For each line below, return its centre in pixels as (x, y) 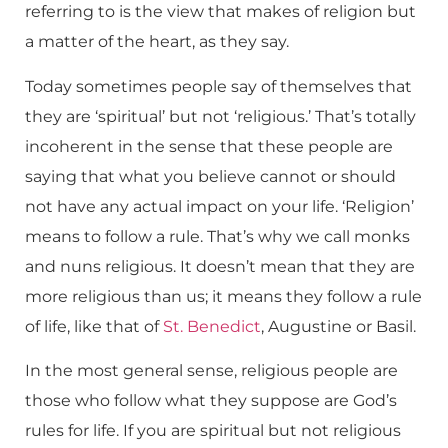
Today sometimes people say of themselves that (218, 86)
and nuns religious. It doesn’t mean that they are (220, 266)
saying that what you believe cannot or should (210, 176)
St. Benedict (212, 326)
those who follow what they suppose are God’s (211, 401)
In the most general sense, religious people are (211, 371)
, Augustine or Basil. (338, 326)
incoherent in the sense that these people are (209, 146)
